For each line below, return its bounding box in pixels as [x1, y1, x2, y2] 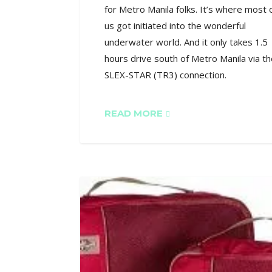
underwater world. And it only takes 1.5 [104, 35, 268, 48]
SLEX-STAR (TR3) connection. [104, 68, 226, 81]
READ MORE [104, 107, 163, 119]
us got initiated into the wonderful [104, 19, 246, 32]
